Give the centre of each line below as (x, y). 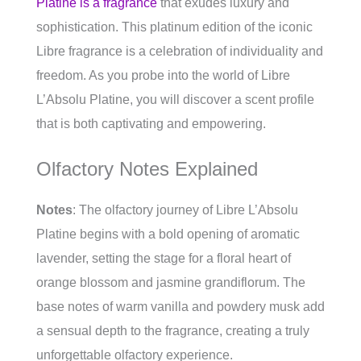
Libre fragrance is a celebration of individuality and (180, 52)
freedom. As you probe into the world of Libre (163, 76)
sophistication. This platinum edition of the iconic (174, 27)
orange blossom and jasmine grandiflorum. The (171, 283)
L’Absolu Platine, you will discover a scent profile (175, 100)
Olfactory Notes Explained (147, 169)
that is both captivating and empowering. (151, 124)
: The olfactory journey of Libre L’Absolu (185, 210)
